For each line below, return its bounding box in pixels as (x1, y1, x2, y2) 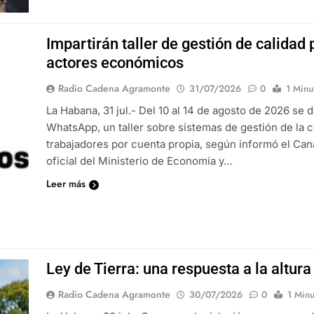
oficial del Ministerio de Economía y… (46, 154, 233, 168)
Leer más (46, 177, 86, 191)
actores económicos (46, 54, 184, 72)
